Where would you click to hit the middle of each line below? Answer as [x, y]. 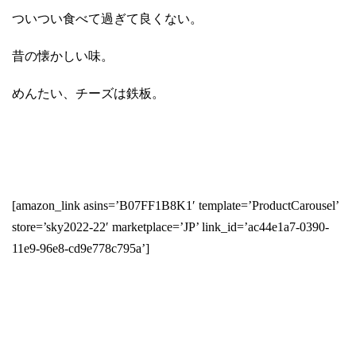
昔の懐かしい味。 [63, 56]
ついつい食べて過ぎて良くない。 [107, 18]
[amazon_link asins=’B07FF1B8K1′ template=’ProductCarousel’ [175, 205]
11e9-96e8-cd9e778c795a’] [81, 248]
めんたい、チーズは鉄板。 [88, 93]
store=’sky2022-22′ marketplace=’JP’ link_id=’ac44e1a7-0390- [170, 226]
